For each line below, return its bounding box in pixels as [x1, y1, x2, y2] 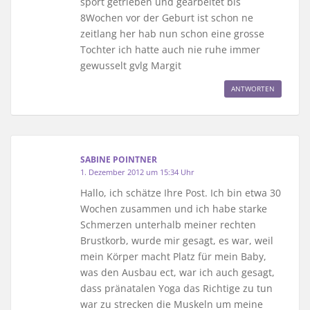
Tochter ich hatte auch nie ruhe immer [80, 42, 260, 56]
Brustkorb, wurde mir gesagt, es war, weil [80, 233, 273, 247]
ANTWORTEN [231, 83, 275, 93]
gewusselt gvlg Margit [80, 58, 181, 72]
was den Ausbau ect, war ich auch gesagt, [80, 265, 275, 279]
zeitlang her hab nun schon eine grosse [80, 26, 264, 40]
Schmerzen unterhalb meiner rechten [80, 217, 256, 231]
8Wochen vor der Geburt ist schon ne [80, 10, 253, 24]
